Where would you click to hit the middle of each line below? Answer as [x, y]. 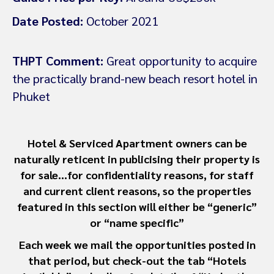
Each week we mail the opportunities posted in [137, 245]
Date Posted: [48, 21]
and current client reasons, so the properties [137, 191]
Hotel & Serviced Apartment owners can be [137, 143]
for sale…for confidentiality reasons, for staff [137, 175]
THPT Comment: [58, 61]
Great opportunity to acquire [180, 61]
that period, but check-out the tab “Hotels [137, 261]
